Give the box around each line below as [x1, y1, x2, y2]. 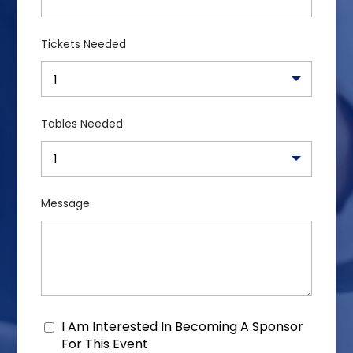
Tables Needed [41, 116, 124, 132]
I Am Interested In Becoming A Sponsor [61, 318, 304, 336]
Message [41, 195, 91, 211]
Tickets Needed [41, 36, 127, 52]
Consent [40, 319, 98, 337]
